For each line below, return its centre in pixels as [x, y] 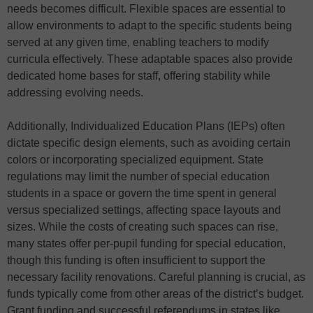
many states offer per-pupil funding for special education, [146, 243]
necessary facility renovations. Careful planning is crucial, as [156, 277]
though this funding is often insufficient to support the [136, 260]
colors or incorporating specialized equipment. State [135, 159]
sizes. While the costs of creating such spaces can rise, [143, 226]
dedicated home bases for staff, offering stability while [139, 75]
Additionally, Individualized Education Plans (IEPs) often [146, 126]
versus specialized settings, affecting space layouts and [144, 210]
